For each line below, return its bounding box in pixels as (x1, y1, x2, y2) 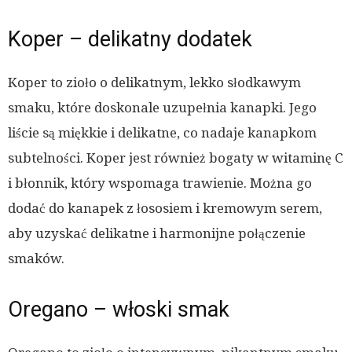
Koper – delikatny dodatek (8, 27, 252, 53)
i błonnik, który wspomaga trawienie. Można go (8, 175, 312, 192)
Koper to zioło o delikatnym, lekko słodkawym (8, 75, 301, 91)
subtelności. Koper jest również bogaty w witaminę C (8, 150, 343, 167)
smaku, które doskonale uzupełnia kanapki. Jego (8, 100, 317, 116)
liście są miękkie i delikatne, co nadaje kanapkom (8, 125, 317, 141)
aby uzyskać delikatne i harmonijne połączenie (8, 225, 306, 242)
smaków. (8, 251, 64, 267)
